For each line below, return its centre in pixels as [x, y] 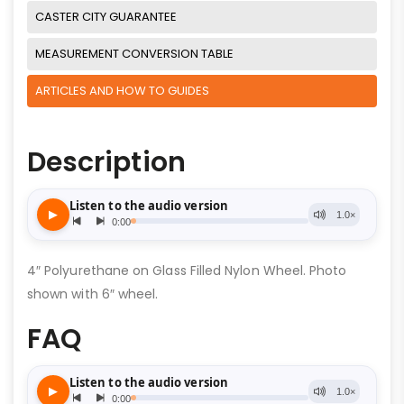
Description [106, 162]
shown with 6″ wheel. [93, 294]
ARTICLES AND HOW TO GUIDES [122, 90]
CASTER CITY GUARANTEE [106, 16]
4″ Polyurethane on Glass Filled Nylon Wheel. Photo [187, 270]
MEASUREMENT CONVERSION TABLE [134, 53]
